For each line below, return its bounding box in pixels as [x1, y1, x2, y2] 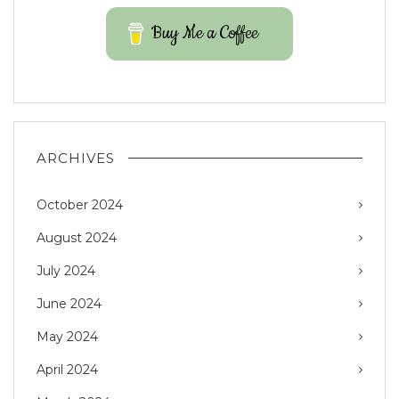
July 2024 [37, 262, 95, 279]
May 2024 [37, 328, 98, 345]
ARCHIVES [37, 149, 115, 167]
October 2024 [37, 196, 123, 213]
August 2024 [37, 229, 117, 246]
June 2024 [37, 295, 102, 312]
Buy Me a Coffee [151, 20, 259, 45]
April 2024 [37, 361, 98, 378]
